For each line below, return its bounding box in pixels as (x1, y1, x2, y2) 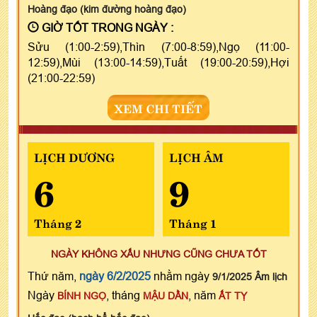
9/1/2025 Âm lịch (212, 270, 287, 282)
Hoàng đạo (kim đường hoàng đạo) (28, 3, 186, 15)
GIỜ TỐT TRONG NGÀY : (39, 21, 173, 34)
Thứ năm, (28, 269, 79, 282)
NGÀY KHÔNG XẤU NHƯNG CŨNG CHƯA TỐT (50, 248, 267, 260)
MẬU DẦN (143, 289, 188, 301)
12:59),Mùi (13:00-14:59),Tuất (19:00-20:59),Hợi (28, 55, 289, 69)
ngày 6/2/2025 (79, 269, 151, 282)
